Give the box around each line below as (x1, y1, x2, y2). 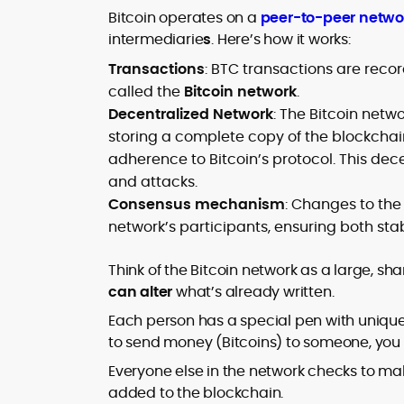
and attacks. (108, 171, 197, 192)
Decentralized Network (108, 104, 273, 124)
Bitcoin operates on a (108, 7, 261, 28)
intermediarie (108, 29, 204, 50)
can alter (108, 281, 173, 302)
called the (108, 81, 184, 102)
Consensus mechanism (108, 194, 285, 215)
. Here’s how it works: (211, 29, 351, 50)
